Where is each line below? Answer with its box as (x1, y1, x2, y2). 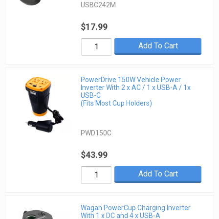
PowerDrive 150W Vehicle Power (81, 75, 181, 84)
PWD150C (81, 129, 112, 137)
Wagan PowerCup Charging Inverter (81, 204, 191, 212)
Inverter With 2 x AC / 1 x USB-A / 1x (81, 83, 191, 91)
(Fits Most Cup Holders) (81, 99, 153, 107)
